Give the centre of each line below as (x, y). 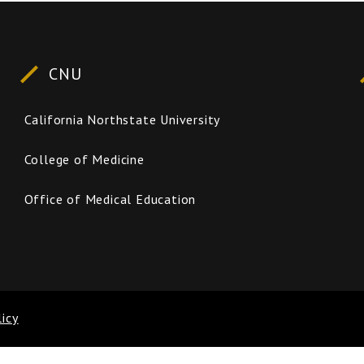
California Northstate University (122, 119)
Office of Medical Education (110, 199)
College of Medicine (84, 159)
